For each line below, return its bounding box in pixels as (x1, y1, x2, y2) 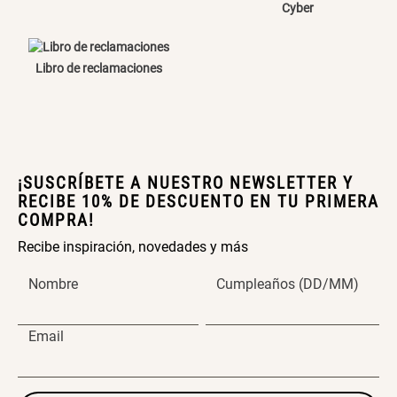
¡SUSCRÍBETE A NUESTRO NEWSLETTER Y (18, 174, 354, 193)
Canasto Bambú (51, 21, 144, 38)
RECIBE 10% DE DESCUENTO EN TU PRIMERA (18, 192, 379, 212)
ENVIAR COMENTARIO (113, 76, 284, 94)
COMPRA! (18, 211, 95, 230)
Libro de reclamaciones (35, 61, 163, 75)
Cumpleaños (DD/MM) (216, 276, 360, 293)
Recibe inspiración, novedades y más (18, 238, 248, 255)
